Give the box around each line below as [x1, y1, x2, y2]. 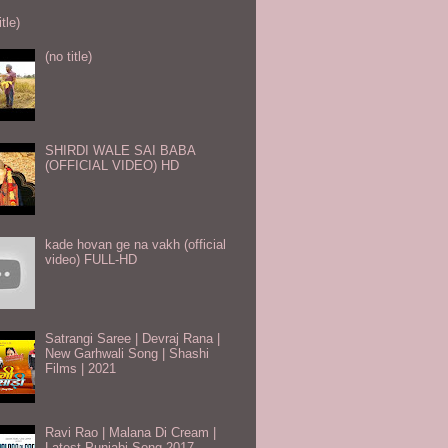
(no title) [45, 48, 93, 64]
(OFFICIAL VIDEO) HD [45, 157, 180, 173]
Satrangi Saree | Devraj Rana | [45, 330, 221, 346]
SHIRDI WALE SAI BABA [45, 142, 196, 158]
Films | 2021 [45, 360, 117, 376]
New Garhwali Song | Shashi [45, 345, 210, 361]
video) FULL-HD [45, 251, 138, 267]
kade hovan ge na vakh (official [45, 236, 227, 252]
